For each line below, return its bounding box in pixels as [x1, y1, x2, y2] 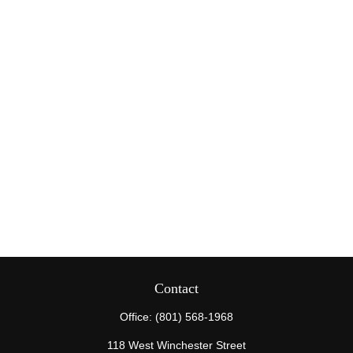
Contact [154, 281, 199, 296]
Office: [120, 310, 155, 323]
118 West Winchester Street [107, 339, 246, 351]
